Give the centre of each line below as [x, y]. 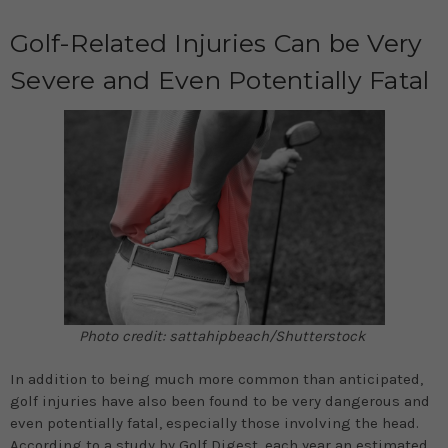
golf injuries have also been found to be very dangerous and [220, 400]
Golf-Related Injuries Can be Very [216, 43]
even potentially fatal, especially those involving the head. [214, 422]
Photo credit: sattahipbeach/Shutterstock [224, 335]
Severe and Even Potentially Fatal [220, 80]
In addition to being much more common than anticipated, [216, 378]
